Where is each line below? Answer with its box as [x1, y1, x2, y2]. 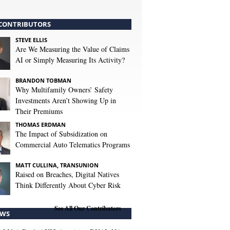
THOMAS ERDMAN [15, 121, 66, 128]
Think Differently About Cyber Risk [15, 180, 121, 190]
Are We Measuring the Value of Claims [15, 44, 129, 54]
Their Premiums [15, 106, 63, 116]
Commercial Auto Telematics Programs [15, 140, 130, 149]
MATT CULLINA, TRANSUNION [15, 161, 99, 169]
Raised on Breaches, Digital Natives [15, 169, 119, 179]
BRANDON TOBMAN [15, 76, 71, 84]
